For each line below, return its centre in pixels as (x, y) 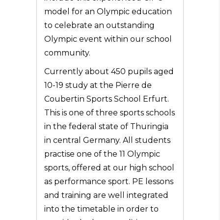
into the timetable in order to (101, 209)
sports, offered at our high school (109, 168)
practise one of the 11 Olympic (102, 154)
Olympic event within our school (108, 39)
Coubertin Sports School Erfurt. (107, 99)
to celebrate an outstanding (99, 25)
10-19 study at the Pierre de (98, 85)
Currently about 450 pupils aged (109, 71)
